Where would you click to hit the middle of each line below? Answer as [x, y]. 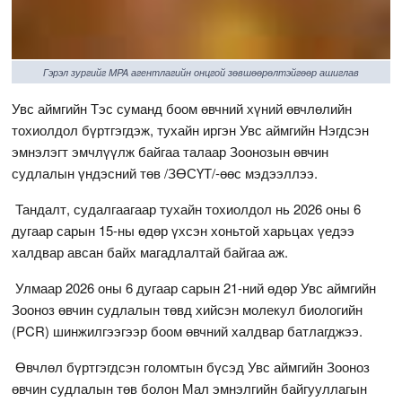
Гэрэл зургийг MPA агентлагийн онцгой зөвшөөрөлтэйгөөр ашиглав [201, 72]
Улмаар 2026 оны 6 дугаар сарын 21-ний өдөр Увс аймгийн [194, 287]
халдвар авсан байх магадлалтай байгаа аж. [152, 251]
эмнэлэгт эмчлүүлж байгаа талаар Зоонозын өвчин [170, 151]
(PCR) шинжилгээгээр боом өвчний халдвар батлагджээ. [189, 330]
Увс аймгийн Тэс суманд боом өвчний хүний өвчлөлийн [182, 108]
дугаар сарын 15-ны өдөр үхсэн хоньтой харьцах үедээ [184, 230]
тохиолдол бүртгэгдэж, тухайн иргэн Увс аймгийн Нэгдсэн [191, 129]
